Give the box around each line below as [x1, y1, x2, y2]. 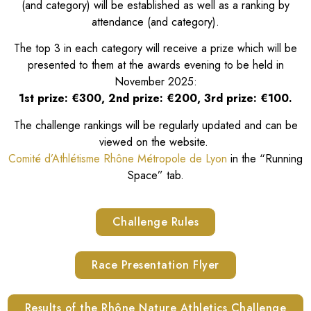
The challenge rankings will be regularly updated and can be [13, 117, 298, 133]
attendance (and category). [92, 13, 219, 30]
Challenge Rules [112, 214, 199, 230]
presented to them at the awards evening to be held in [27, 57, 284, 74]
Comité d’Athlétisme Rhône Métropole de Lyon [8, 150, 227, 167]
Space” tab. [127, 167, 184, 183]
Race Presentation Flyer [92, 257, 219, 274]
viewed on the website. [99, 133, 212, 150]
